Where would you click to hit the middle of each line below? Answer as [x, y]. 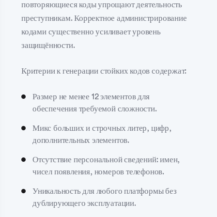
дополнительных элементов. [81, 140]
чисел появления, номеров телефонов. [98, 171]
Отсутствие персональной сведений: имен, [106, 159]
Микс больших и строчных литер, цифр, [102, 128]
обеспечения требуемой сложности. [95, 108]
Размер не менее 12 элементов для [91, 96]
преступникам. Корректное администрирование [104, 18]
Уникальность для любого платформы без [105, 191]
